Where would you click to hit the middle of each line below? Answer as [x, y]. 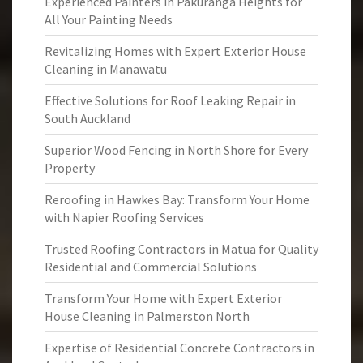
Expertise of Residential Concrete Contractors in [179, 348]
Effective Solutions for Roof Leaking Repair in [170, 100]
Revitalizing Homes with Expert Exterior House [175, 51]
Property [70, 168]
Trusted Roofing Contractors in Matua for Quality [181, 249]
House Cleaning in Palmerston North [147, 316]
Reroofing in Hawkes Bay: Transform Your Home [177, 199]
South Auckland [88, 118]
